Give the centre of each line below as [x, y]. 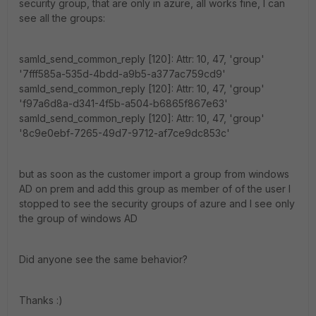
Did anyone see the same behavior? [103, 259]
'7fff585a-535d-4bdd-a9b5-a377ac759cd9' [122, 74]
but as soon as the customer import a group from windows [154, 174]
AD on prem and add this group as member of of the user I [155, 189]
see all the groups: [62, 18]
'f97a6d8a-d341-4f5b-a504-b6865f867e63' [123, 103]
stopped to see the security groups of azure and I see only [157, 203]
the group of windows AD [78, 218]
